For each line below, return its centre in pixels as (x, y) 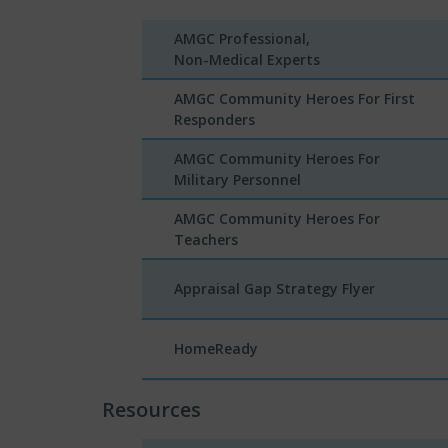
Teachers (206, 239)
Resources (151, 409)
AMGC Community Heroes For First (294, 98)
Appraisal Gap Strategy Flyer (274, 288)
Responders (214, 119)
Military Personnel (237, 179)
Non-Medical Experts (247, 59)
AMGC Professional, (242, 38)
